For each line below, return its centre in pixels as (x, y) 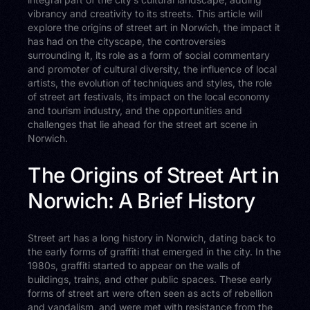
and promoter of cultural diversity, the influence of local (153, 69)
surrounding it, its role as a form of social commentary (149, 55)
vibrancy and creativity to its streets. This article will (145, 14)
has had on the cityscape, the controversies (127, 42)
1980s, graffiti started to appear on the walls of (134, 265)
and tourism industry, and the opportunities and (135, 111)
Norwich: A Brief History (141, 201)
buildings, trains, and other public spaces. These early (150, 279)
